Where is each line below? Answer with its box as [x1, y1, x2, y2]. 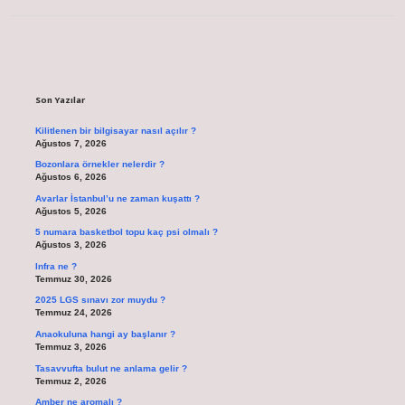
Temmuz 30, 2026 [34, 273, 112, 284]
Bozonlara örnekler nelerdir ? [34, 159, 165, 170]
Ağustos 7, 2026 [34, 137, 107, 148]
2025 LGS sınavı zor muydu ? [34, 295, 165, 306]
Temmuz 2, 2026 [34, 375, 107, 386]
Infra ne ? [34, 260, 77, 271]
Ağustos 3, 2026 [34, 240, 107, 250]
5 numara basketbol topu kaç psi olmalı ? [34, 227, 218, 238]
